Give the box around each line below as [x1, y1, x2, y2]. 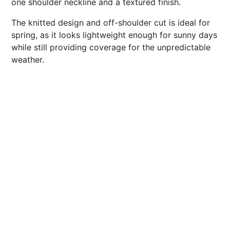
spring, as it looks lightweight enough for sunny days [11, 30, 217, 40]
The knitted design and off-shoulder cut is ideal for [11, 17, 210, 28]
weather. [11, 54, 44, 65]
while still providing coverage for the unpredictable [11, 42, 210, 52]
